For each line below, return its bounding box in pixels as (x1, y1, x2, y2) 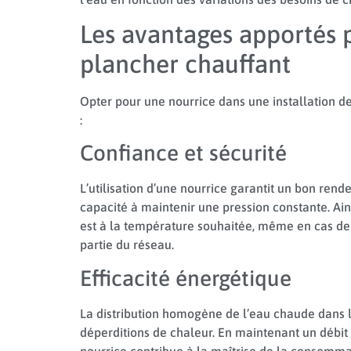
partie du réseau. (80, 237, 174, 252)
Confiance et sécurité (80, 140, 287, 166)
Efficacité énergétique (80, 265, 291, 291)
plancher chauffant (80, 49, 291, 78)
